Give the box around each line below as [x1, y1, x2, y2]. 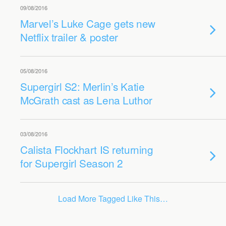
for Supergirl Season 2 [20, 155, 123, 171]
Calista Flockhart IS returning [20, 142, 153, 157]
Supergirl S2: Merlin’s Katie [20, 79, 145, 94]
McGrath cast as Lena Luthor [20, 92, 152, 107]
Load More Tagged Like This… [58, 193, 168, 204]
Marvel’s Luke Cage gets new [20, 16, 155, 31]
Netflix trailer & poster [20, 29, 119, 44]
